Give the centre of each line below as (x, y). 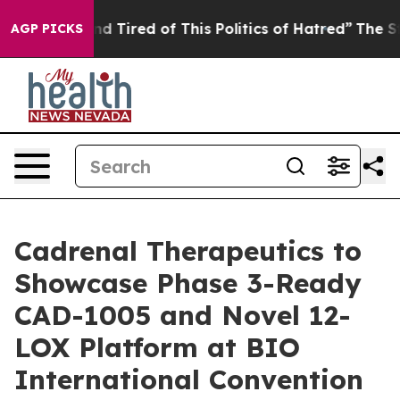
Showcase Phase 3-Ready (188, 283)
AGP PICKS (47, 29)
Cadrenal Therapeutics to (188, 251)
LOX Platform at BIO (157, 347)
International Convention (189, 379)
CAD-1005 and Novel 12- (183, 315)
